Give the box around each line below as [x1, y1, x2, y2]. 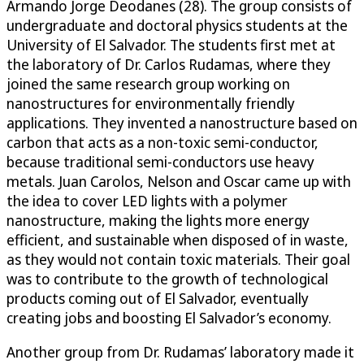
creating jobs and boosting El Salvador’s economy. [6, 307, 331, 327]
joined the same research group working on [6, 73, 290, 93]
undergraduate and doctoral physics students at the [6, 15, 348, 35]
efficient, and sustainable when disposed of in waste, [6, 229, 349, 249]
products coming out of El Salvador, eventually [6, 288, 309, 308]
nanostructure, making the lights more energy [6, 210, 310, 230]
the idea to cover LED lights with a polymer [6, 190, 288, 210]
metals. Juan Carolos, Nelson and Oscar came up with [6, 171, 351, 191]
